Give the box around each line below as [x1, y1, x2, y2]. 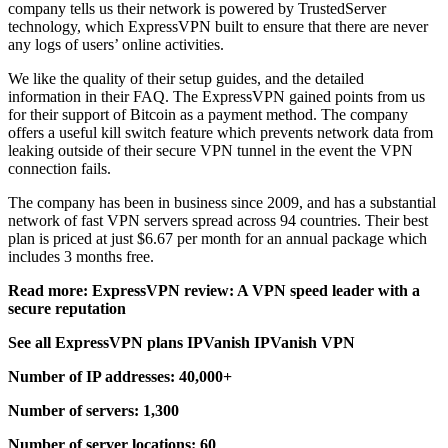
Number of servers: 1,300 [8, 401, 179, 419]
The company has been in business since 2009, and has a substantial [8, 193, 436, 211]
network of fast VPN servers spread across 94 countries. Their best [8, 211, 428, 229]
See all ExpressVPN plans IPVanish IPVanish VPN [8, 333, 355, 351]
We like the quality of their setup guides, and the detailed [8, 69, 364, 87]
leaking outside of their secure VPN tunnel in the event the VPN [8, 141, 413, 159]
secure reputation [8, 299, 126, 317]
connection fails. [8, 159, 115, 177]
